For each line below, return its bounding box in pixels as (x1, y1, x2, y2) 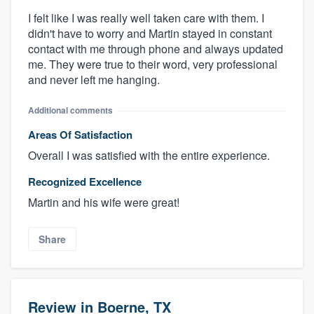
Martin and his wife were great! (28, 194, 179, 211)
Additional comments (28, 104, 113, 117)
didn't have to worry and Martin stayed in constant (28, 25, 272, 42)
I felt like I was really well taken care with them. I (28, 10, 264, 27)
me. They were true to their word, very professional (28, 56, 278, 73)
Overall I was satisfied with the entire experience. (28, 147, 270, 164)
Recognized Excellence (28, 174, 142, 190)
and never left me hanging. (28, 71, 160, 88)
